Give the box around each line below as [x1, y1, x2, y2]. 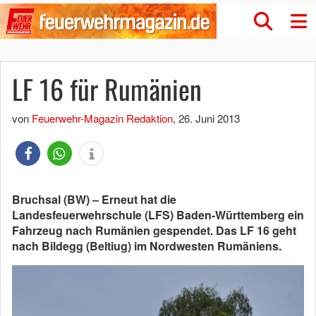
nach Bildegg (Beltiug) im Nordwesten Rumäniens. [12, 238, 281, 254]
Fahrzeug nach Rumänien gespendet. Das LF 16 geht [12, 222, 296, 238]
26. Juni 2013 [178, 111, 240, 126]
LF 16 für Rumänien [12, 69, 202, 109]
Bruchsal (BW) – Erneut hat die [12, 191, 176, 207]
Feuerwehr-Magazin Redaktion [32, 111, 173, 126]
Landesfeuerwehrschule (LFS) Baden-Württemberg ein [12, 207, 304, 223]
